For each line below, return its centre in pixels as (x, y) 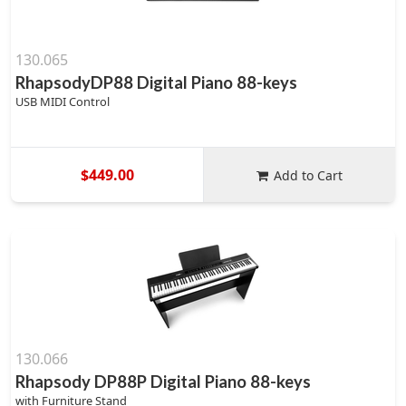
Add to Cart (309, 175)
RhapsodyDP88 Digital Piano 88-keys (156, 82)
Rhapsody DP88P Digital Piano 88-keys (163, 382)
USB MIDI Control (63, 101)
